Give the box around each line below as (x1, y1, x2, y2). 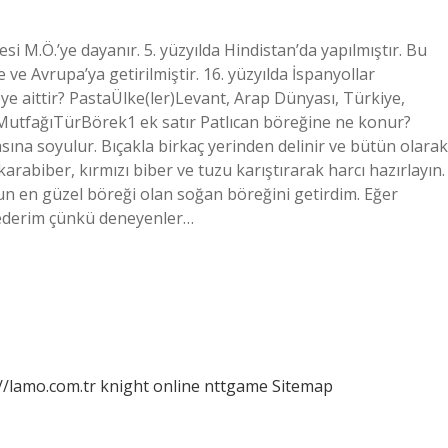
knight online (100, 375, 200, 397)
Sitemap (272, 375, 333, 397)
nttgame (204, 375, 268, 397)
